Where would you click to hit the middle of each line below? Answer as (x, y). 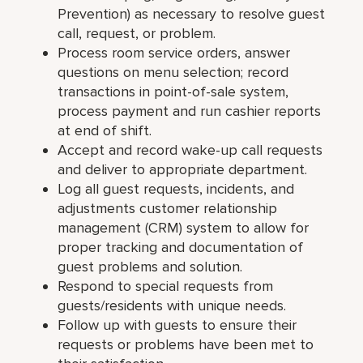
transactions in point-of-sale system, (173, 91)
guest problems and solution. (150, 266)
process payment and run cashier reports (190, 111)
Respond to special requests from (166, 286)
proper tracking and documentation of (181, 247)
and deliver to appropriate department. (183, 169)
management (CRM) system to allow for (184, 227)
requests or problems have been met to (186, 344)
